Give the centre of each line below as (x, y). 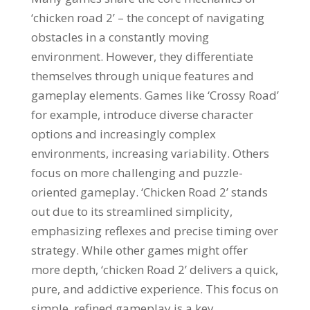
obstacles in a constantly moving (120, 37)
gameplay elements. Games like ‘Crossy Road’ (155, 95)
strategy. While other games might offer (139, 250)
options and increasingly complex (123, 134)
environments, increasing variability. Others (150, 153)
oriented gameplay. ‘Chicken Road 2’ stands (149, 192)
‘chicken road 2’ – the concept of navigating (147, 18)
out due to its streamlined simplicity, (131, 211)
